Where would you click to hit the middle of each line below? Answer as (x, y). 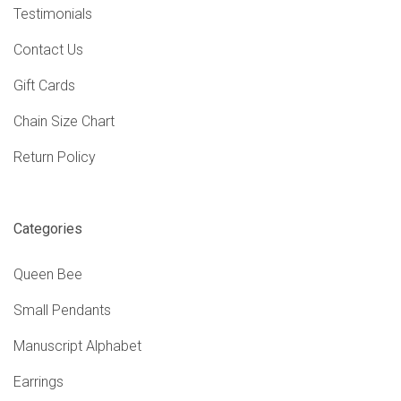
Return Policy (55, 158)
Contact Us (48, 50)
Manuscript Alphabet (77, 346)
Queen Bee (48, 274)
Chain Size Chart (64, 122)
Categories (48, 229)
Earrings (38, 381)
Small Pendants (62, 310)
